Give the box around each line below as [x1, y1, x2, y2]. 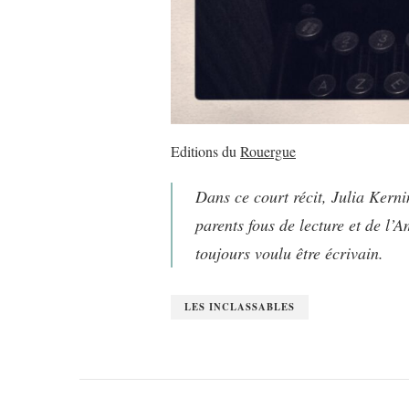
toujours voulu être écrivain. [195, 242, 383, 265]
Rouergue [240, 142, 296, 162]
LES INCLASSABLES [184, 299, 295, 315]
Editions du [171, 142, 240, 162]
